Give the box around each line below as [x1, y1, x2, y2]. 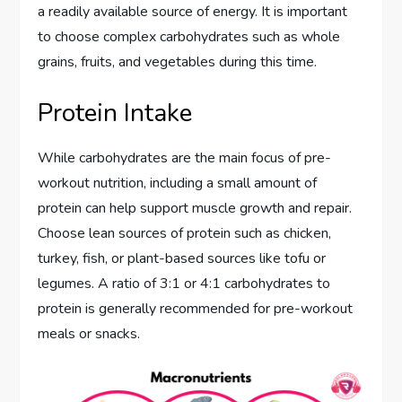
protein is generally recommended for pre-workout [38, 298, 354, 319]
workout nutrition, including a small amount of [38, 172, 318, 193]
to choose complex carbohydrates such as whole [38, 26, 341, 47]
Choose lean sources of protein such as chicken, [38, 223, 332, 243]
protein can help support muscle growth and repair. [38, 197, 353, 218]
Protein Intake [38, 95, 193, 130]
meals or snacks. [38, 323, 141, 344]
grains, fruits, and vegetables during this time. [38, 51, 318, 72]
